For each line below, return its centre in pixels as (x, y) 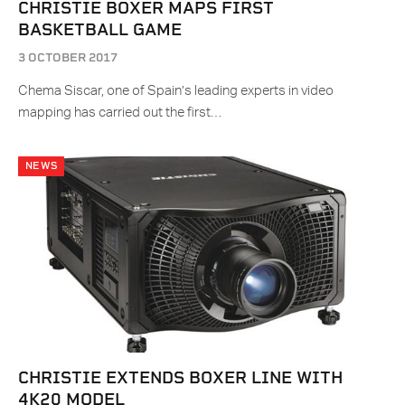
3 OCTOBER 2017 (68, 58)
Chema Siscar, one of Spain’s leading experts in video (176, 91)
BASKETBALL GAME (100, 30)
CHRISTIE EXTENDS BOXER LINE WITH (180, 378)
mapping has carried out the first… (120, 113)
